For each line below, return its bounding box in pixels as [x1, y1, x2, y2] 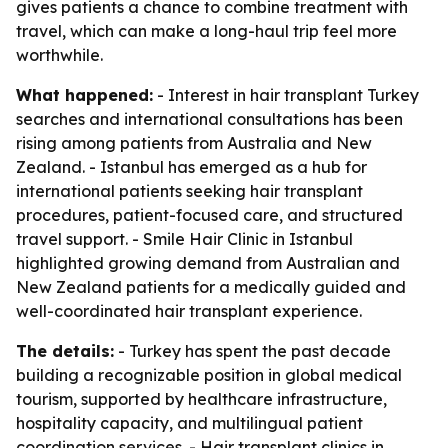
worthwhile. [16, 45, 103, 65]
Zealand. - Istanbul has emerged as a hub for [16, 157, 367, 177]
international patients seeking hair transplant [16, 181, 363, 201]
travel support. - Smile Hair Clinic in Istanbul [16, 229, 353, 249]
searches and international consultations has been [16, 109, 403, 129]
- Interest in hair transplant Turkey [153, 85, 419, 105]
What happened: [16, 85, 153, 105]
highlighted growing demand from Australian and [16, 253, 400, 273]
